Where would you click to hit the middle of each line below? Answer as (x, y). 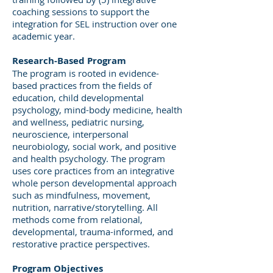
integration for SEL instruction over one (94, 24)
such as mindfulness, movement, (81, 195)
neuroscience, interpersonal (70, 134)
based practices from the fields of (82, 85)
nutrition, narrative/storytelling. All (85, 207)
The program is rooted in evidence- (86, 73)
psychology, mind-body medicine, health (97, 110)
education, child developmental (78, 97)
